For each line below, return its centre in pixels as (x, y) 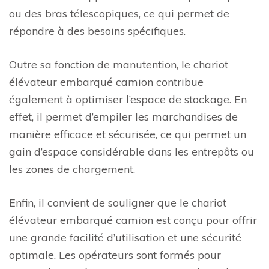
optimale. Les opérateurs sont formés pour (115, 255)
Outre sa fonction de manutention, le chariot (119, 65)
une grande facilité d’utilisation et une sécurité (125, 237)
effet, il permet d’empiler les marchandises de (123, 117)
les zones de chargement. (72, 169)
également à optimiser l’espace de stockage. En (128, 99)
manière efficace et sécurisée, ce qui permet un (128, 134)
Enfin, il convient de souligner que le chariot (118, 203)
